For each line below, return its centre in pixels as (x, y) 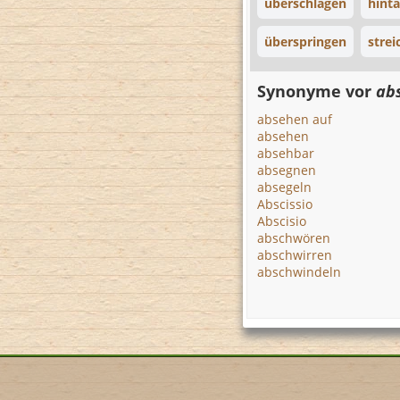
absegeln (284, 187)
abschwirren (295, 255)
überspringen (305, 42)
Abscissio (285, 204)
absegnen (287, 170)
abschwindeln (299, 272)
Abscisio (282, 221)
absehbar (286, 153)
